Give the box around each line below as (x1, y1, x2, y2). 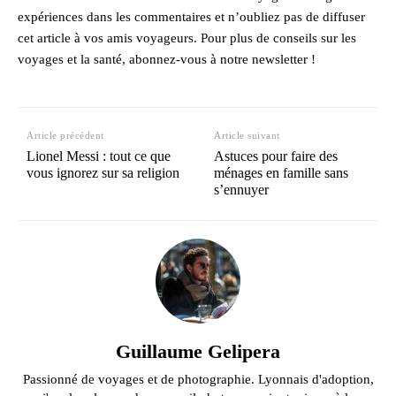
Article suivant (214, 129, 280, 141)
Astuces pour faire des (214, 148, 339, 164)
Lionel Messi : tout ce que (27, 148, 171, 164)
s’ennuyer (214, 181, 270, 197)
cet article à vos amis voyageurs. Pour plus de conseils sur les (18, 30, 356, 45)
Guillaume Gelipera (116, 339, 280, 362)
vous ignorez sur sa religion (27, 164, 179, 180)
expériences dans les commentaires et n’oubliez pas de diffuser (18, 9, 365, 24)
